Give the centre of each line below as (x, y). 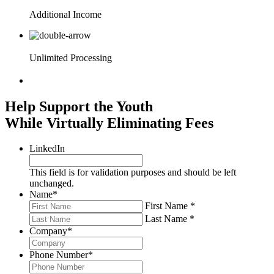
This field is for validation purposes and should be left (133, 172)
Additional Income (65, 15)
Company (48, 231)
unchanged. (52, 183)
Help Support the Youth (79, 106)
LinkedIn (47, 149)
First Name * (170, 206)
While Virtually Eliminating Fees (109, 123)
